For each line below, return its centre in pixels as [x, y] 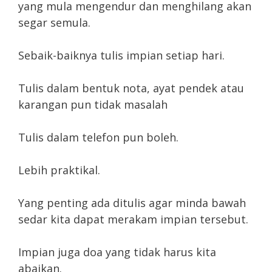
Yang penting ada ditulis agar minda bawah [132, 203]
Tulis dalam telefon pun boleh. [98, 138]
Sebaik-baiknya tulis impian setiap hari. [121, 56]
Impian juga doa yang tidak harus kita [117, 252]
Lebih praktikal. [59, 170]
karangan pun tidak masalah [93, 105]
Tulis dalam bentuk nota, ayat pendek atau [131, 88]
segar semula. [54, 23]
